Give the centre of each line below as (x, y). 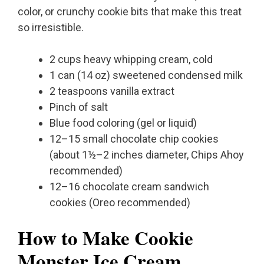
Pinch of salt (79, 107)
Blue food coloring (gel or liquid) (123, 123)
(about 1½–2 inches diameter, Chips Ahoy (147, 155)
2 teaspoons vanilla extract (112, 91)
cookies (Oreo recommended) (120, 203)
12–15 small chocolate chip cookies (134, 139)
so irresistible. (51, 28)
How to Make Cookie (105, 238)
